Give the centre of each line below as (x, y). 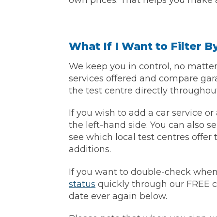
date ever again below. (118, 196)
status (82, 184)
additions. (90, 149)
